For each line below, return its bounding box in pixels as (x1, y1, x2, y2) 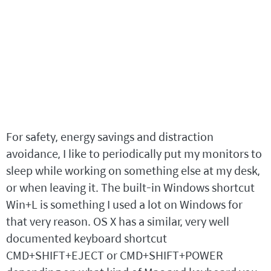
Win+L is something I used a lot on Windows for (6, 196, 243, 212)
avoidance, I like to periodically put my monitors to (6, 145, 262, 162)
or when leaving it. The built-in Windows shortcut (6, 179, 255, 195)
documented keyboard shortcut (6, 230, 167, 246)
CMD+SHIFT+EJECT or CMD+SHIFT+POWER (6, 247, 223, 263)
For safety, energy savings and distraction (6, 128, 214, 145)
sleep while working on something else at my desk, (6, 162, 260, 178)
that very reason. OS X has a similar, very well (6, 213, 229, 229)
